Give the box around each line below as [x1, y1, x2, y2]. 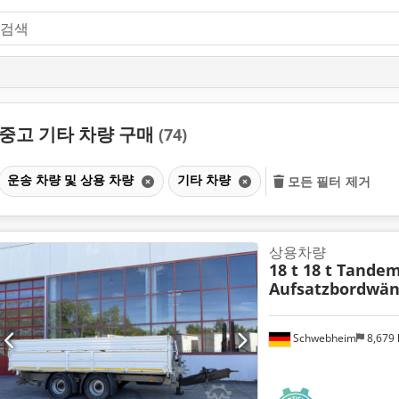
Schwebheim [289, 330, 356, 346]
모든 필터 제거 [287, 172, 370, 190]
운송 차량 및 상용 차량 [6, 170, 137, 188]
